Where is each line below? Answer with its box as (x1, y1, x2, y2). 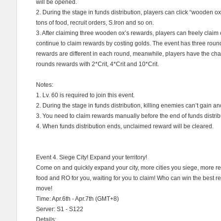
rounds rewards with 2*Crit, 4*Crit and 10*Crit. (36, 61, 159, 68)
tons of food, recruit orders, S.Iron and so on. (36, 19, 154, 26)
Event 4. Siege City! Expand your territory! (36, 154, 147, 161)
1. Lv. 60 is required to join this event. (36, 92, 135, 99)
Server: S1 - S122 (36, 206, 83, 213)
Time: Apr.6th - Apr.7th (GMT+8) (36, 195, 119, 202)
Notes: (36, 81, 53, 88)
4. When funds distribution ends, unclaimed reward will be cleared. (36, 123, 214, 130)
